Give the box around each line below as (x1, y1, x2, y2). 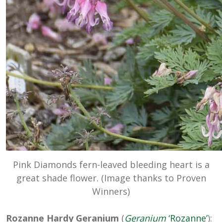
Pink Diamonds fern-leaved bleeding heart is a (12, 158, 210, 170)
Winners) (92, 185, 130, 197)
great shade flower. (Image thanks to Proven (16, 171, 206, 184)
